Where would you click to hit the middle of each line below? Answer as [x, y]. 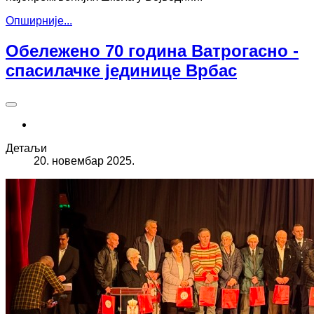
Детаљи [26, 148]
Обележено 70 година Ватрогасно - [152, 50]
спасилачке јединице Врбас [121, 70]
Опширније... [39, 20]
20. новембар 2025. [84, 161]
